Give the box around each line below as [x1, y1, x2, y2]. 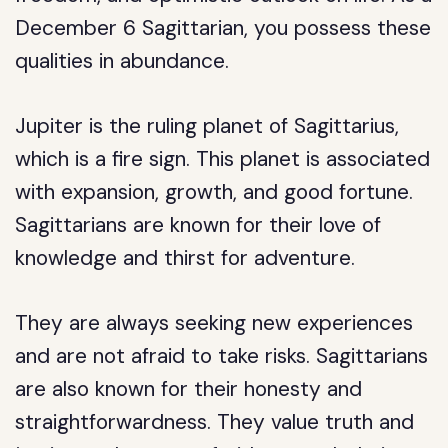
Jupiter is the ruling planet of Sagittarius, [15, 112, 400, 140]
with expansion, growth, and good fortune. [15, 178, 414, 206]
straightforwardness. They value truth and [15, 408, 415, 436]
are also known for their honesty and [15, 375, 363, 403]
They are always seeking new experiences [15, 309, 414, 337]
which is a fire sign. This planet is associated [15, 145, 431, 173]
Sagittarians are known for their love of [15, 211, 382, 239]
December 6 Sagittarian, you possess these [15, 14, 432, 42]
